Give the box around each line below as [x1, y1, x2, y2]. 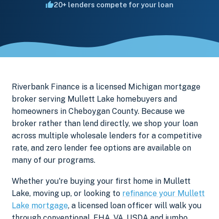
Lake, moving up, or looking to [12, 188, 122, 198]
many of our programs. [12, 155, 95, 165]
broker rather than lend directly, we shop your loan [12, 119, 198, 128]
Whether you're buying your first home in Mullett [12, 176, 191, 186]
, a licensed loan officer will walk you [68, 200, 201, 210]
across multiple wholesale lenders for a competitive [12, 131, 202, 140]
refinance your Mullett [122, 188, 205, 198]
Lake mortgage [12, 200, 68, 210]
